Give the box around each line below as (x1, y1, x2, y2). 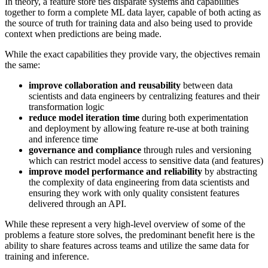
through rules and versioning (141, 145, 251, 156)
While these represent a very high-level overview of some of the (5, 219, 245, 230)
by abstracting (202, 166, 257, 177)
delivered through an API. (29, 199, 126, 209)
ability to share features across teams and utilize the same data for (5, 240, 249, 251)
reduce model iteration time (29, 112, 139, 123)
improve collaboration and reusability (29, 80, 181, 91)
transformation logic (29, 102, 104, 112)
